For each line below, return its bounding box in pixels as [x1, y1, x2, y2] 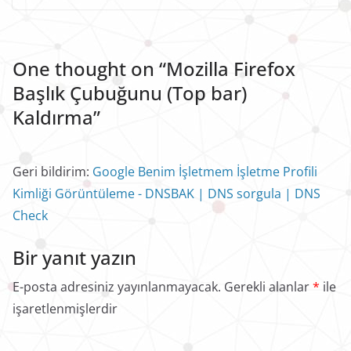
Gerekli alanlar [224, 277, 313, 295]
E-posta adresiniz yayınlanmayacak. [13, 277, 221, 295]
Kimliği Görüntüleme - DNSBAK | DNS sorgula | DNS [13, 184, 320, 202]
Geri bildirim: [13, 162, 92, 180]
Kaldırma [13, 103, 93, 130]
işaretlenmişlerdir [13, 299, 118, 317]
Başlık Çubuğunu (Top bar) [13, 79, 247, 106]
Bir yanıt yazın [13, 244, 136, 270]
